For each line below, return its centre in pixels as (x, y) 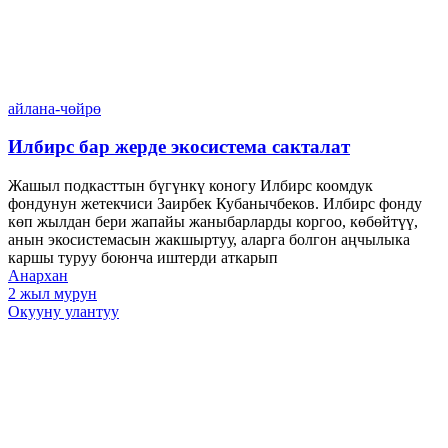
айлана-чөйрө (54, 108)
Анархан (38, 275)
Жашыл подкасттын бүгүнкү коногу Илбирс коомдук (190, 185)
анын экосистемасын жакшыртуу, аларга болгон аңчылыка (209, 239)
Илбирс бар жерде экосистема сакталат (179, 147)
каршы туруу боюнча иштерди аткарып (143, 257)
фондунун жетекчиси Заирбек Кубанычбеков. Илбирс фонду (215, 203)
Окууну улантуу (63, 311)
